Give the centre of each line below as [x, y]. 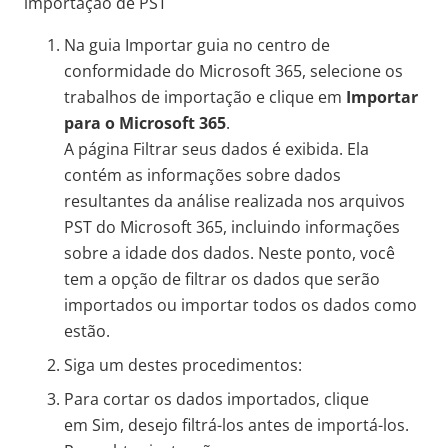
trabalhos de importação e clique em [205, 97]
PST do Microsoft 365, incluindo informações [232, 227]
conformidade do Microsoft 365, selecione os [233, 71]
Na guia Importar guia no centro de [197, 45]
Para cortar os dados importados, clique [216, 399]
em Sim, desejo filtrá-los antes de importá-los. [236, 425]
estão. [87, 331]
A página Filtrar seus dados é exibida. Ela [216, 149]
